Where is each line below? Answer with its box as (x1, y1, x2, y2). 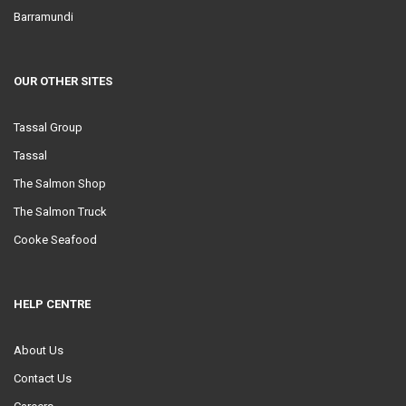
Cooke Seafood (14, 233, 97, 246)
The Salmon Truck (14, 205, 107, 218)
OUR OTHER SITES (14, 74, 112, 88)
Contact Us (14, 372, 72, 385)
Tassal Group (14, 121, 82, 134)
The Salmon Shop (14, 177, 106, 190)
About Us (14, 343, 63, 357)
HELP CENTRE (14, 297, 91, 311)
